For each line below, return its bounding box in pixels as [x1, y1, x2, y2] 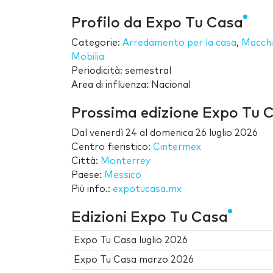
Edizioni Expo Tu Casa [71, 210, 228, 225]
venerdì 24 [90, 128, 137, 138]
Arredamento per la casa [122, 38, 236, 48]
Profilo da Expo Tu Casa [71, 15, 243, 30]
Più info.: [71, 184, 113, 194]
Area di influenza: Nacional [71, 80, 191, 90]
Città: [71, 156, 101, 166]
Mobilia [71, 52, 104, 62]
